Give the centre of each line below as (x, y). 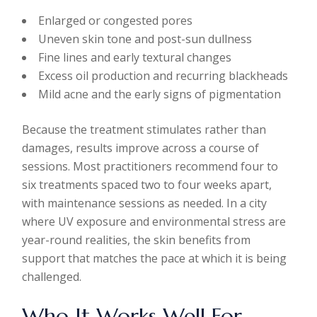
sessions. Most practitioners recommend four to (150, 166)
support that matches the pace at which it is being (155, 258)
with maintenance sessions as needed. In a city (145, 203)
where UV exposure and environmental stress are (154, 221)
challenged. (52, 277)
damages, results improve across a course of (141, 148)
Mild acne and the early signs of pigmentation (160, 94)
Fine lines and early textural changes (135, 57)
